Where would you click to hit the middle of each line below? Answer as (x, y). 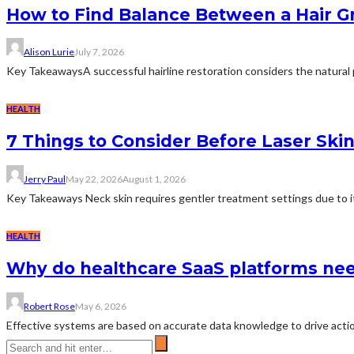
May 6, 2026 (101, 306)
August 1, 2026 (154, 179)
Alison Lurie (49, 52)
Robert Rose (49, 306)
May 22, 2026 (94, 179)
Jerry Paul (45, 179)
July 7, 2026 (99, 52)
